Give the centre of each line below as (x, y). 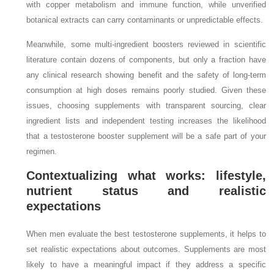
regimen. (42, 152)
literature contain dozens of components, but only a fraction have (146, 60)
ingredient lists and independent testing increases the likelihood (146, 121)
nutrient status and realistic (146, 191)
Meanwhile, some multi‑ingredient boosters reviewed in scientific (146, 45)
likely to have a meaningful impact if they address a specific (146, 265)
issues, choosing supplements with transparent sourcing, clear (146, 106)
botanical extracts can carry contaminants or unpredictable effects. (146, 20)
